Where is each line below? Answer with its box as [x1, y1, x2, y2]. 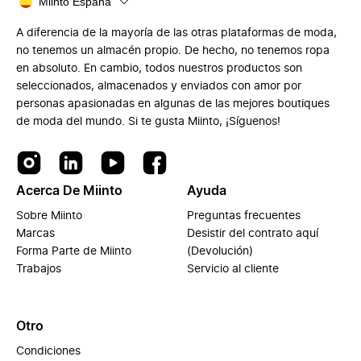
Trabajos [16, 263, 61, 275]
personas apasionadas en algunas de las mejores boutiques [16, 98, 330, 110]
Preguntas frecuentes [187, 210, 301, 222]
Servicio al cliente [187, 263, 279, 275]
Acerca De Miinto [16, 185, 122, 197]
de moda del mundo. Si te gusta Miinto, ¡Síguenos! [16, 116, 280, 127]
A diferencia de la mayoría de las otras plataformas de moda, [16, 27, 337, 39]
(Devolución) [187, 246, 253, 257]
